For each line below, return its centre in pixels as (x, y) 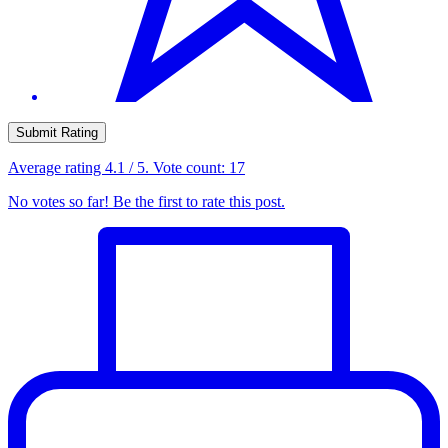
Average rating (56, 168)
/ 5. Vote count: (177, 168)
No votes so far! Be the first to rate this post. (146, 202)
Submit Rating (57, 133)
